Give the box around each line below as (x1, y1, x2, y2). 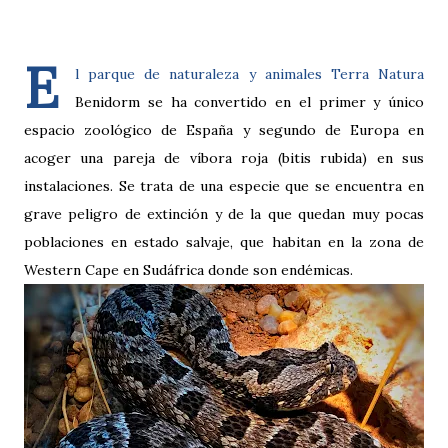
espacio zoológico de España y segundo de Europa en (24, 121, 424, 140)
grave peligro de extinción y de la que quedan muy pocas (24, 205, 424, 224)
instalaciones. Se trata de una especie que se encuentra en (24, 177, 424, 196)
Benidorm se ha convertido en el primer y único (75, 93, 424, 112)
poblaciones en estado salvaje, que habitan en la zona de (24, 233, 424, 252)
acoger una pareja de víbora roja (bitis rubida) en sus (24, 149, 424, 168)
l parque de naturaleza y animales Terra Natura (75, 65, 424, 84)
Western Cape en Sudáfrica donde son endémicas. (24, 261, 353, 280)
